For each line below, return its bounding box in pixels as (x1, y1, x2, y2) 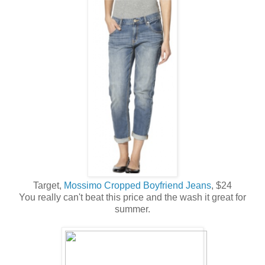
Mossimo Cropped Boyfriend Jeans (64, 180, 211, 191)
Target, (33, 180, 64, 191)
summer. (115, 204, 150, 215)
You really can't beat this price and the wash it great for (19, 192, 246, 203)
